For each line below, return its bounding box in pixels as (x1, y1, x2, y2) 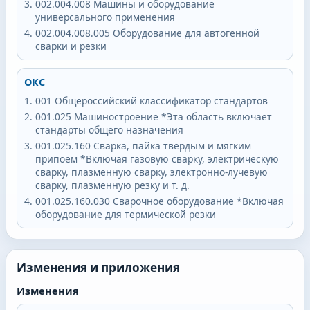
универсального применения (35, 10, 175, 24)
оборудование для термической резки (35, 208, 216, 221)
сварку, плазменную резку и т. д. (35, 179, 190, 192)
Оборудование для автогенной (112, 26, 259, 40)
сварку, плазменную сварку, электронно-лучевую (35, 165, 268, 179)
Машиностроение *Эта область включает (73, 110, 272, 124)
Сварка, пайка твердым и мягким (93, 139, 251, 153)
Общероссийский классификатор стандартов (54, 94, 268, 108)
